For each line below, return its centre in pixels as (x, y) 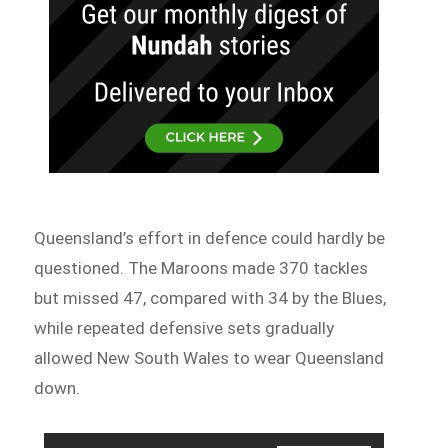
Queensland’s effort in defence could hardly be (210, 237)
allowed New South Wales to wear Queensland (209, 357)
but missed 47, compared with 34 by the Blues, (210, 297)
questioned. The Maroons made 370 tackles (201, 267)
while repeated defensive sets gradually (184, 327)
